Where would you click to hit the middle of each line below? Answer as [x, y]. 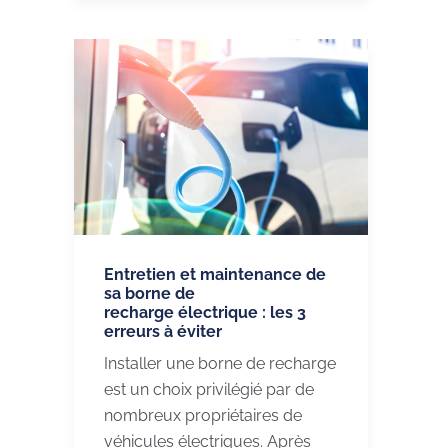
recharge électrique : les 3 [205, 313]
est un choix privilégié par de [209, 390]
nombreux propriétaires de [203, 416]
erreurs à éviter [163, 332]
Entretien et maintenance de [215, 275]
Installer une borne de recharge [220, 364]
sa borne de [149, 294]
